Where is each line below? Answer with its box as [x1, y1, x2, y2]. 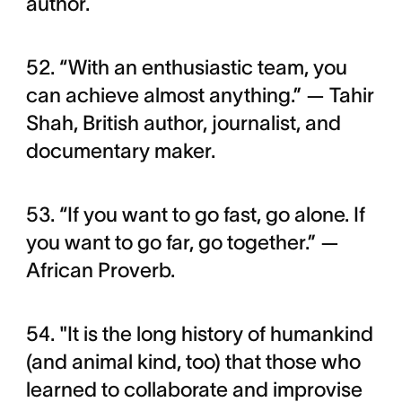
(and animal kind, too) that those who [25, 350, 361, 374]
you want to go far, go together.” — [25, 231, 339, 255]
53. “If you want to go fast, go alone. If [25, 203, 365, 227]
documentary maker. [25, 139, 220, 163]
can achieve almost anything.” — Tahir [25, 83, 374, 108]
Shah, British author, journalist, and [25, 111, 341, 135]
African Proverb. [25, 258, 175, 283]
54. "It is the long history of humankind [25, 322, 373, 346]
